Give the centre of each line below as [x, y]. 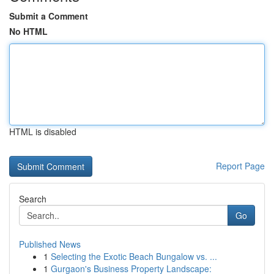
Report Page [240, 166]
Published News [50, 244]
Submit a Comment [49, 16]
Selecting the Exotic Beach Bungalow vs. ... [134, 256]
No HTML [28, 31]
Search [33, 199]
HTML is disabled [43, 131]
